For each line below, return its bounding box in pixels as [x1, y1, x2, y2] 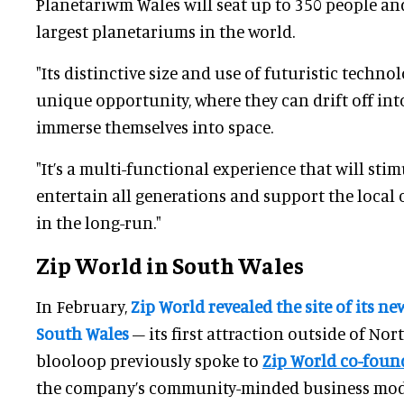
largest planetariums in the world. [36, 21, 295, 42]
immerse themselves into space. [36, 116, 273, 138]
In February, [36, 296, 131, 317]
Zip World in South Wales [36, 251, 304, 280]
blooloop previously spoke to [36, 350, 262, 372]
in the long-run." [36, 212, 161, 234]
